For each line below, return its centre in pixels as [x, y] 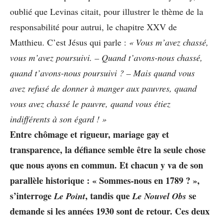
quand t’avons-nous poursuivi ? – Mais [81, 73]
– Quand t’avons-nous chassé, [149, 57]
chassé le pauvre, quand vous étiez [109, 103]
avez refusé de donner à [52, 88]
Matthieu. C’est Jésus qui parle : [69, 42]
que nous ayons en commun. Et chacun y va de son [107, 165]
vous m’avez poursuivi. [51, 57]
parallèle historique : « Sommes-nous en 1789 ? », [105, 180]
